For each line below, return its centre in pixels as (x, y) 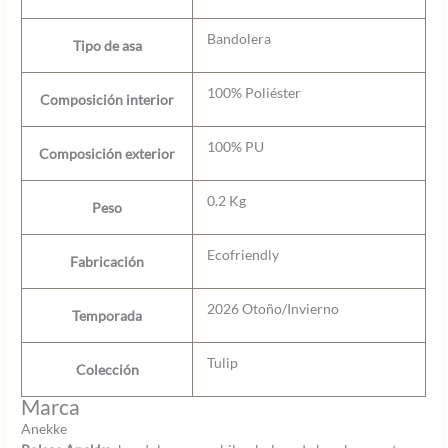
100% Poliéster (253, 92)
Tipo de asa (107, 45)
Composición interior (107, 99)
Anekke (44, 428)
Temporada (107, 315)
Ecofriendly (242, 254)
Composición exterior (107, 153)
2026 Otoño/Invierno (272, 308)
